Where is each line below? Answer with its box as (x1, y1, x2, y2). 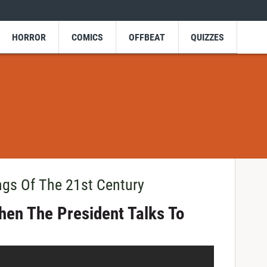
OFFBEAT (129, 31, 166, 43)
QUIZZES (191, 31, 225, 43)
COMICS (71, 31, 103, 43)
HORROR (11, 31, 46, 43)
